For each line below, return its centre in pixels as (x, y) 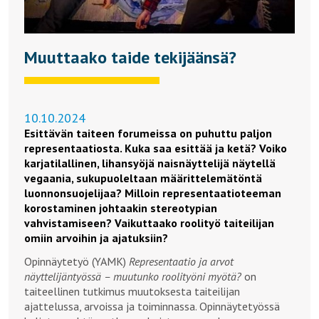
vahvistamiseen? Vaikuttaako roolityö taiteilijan (149, 223)
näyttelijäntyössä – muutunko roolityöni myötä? (133, 276)
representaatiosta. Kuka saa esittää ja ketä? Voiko (156, 148)
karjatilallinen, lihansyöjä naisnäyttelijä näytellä (150, 163)
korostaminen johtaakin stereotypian (121, 208)
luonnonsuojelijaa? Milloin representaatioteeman (153, 193)
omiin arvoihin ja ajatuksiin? (96, 237)
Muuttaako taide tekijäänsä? (130, 57)
